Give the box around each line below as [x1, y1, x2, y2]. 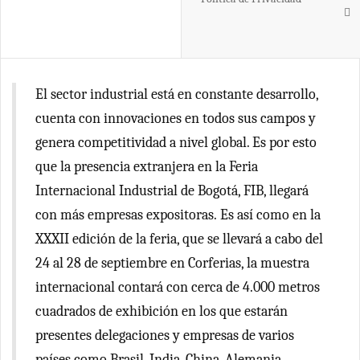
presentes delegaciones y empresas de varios [35, 327, 294, 344]
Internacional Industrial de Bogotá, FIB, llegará [35, 182, 309, 199]
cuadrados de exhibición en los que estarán [35, 303, 288, 320]
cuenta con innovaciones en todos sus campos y [35, 110, 316, 127]
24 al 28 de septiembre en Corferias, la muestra [35, 255, 309, 272]
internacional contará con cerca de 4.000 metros [35, 279, 320, 296]
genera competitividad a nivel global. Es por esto [35, 134, 317, 151]
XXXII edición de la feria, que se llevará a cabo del [35, 231, 323, 247]
